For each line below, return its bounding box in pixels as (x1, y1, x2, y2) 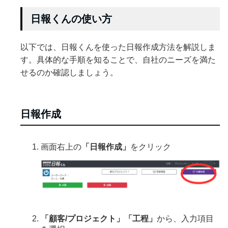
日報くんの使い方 (31, 13, 112, 24)
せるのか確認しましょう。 (20, 68, 118, 77)
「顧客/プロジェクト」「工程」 (41, 214, 157, 223)
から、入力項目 (157, 214, 214, 223)
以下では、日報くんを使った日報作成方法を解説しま (20, 42, 216, 51)
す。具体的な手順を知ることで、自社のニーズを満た (20, 55, 216, 64)
